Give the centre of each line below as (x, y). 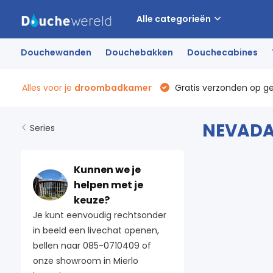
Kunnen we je (107, 170)
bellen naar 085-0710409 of (92, 246)
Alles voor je (48, 87)
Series (42, 128)
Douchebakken (139, 52)
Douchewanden (56, 52)
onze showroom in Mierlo (85, 261)
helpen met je (108, 185)
